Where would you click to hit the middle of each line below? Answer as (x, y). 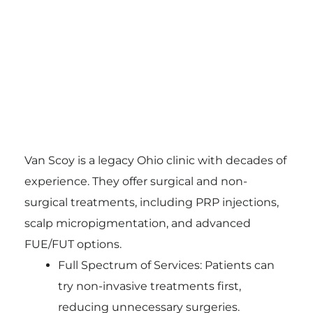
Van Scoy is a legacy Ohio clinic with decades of (155, 160)
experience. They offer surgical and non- (136, 181)
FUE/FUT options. (73, 244)
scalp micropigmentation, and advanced (137, 223)
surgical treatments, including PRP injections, (151, 202)
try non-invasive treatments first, (149, 286)
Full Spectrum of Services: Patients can (166, 265)
